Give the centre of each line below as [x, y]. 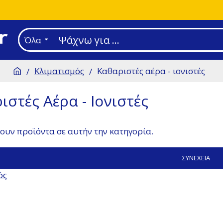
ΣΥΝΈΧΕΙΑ [196, 158]
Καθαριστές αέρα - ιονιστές [151, 71]
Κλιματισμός [59, 71]
